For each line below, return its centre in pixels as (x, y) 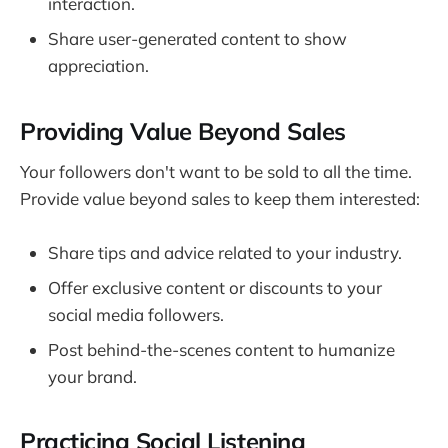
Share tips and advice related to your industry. (225, 253)
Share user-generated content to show (197, 39)
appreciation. (98, 66)
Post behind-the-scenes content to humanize (221, 350)
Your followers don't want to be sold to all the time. (216, 172)
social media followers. (136, 315)
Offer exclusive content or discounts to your (215, 288)
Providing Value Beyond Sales (183, 130)
